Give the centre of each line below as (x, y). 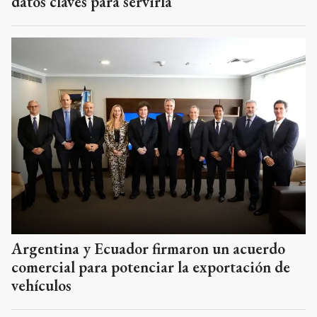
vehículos (41, 285)
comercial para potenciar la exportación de (151, 267)
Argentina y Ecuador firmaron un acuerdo (148, 248)
